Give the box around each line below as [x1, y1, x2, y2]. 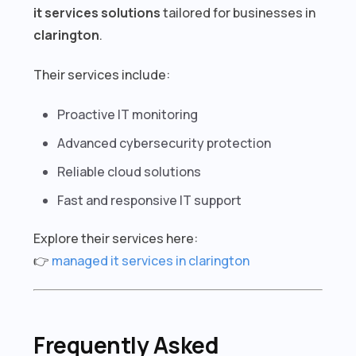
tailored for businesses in [161, 3, 316, 21]
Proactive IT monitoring [57, 105, 199, 123]
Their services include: [33, 65, 171, 83]
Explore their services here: [33, 229, 199, 247]
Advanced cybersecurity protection [57, 133, 272, 152]
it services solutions [33, 3, 161, 21]
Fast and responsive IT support [57, 191, 242, 209]
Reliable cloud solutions [57, 162, 202, 180]
